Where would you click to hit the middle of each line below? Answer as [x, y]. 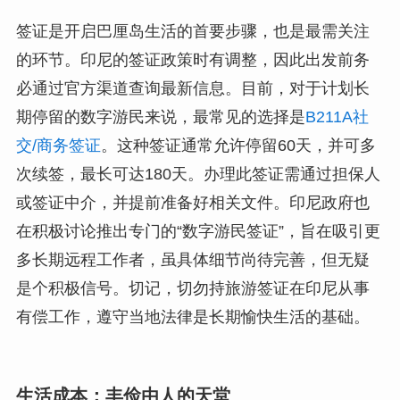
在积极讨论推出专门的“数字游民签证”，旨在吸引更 [198, 231]
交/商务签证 [58, 145]
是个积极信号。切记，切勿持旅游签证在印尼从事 [192, 288]
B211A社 [337, 117]
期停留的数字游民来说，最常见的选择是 [160, 117]
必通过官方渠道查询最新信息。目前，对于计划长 [192, 88]
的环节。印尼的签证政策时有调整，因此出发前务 [192, 59]
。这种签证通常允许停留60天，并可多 [238, 145]
